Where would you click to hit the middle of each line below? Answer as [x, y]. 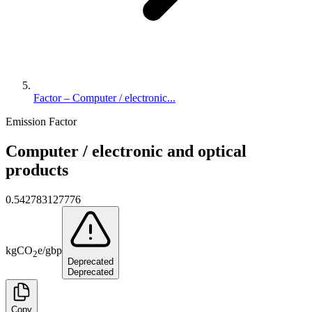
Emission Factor [41, 122]
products [37, 170]
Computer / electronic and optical [126, 151]
